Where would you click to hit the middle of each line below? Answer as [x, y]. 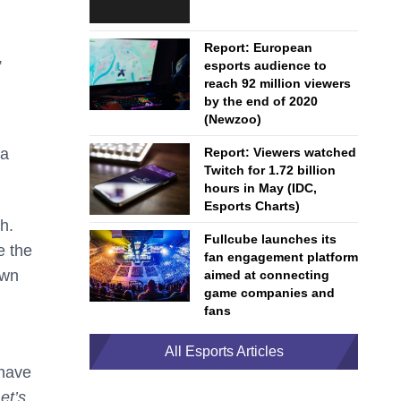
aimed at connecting [267, 275]
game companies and [269, 293]
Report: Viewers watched [280, 152]
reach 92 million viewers [277, 83]
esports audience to [265, 65]
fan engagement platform [281, 257]
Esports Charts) [252, 206]
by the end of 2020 [261, 101]
